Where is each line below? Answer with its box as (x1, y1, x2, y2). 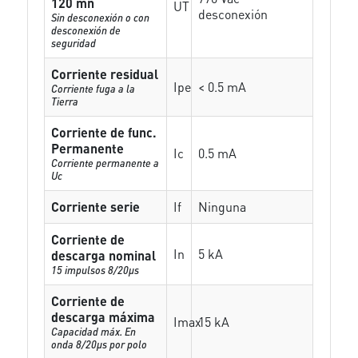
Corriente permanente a (51, 156, 160, 169)
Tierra (51, 94, 79, 108)
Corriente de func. (51, 124, 157, 141)
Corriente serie (51, 198, 141, 215)
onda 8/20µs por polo (51, 337, 148, 351)
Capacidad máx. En (51, 324, 137, 338)
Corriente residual (51, 66, 159, 82)
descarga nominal (51, 247, 157, 264)
